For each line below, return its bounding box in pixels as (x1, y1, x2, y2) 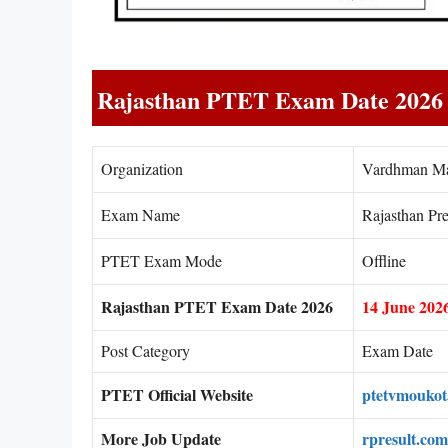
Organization (101, 157, 188, 179)
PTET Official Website (101, 382, 253, 406)
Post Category (101, 339, 195, 361)
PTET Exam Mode (101, 249, 222, 271)
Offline (362, 249, 406, 271)
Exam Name (101, 203, 180, 225)
